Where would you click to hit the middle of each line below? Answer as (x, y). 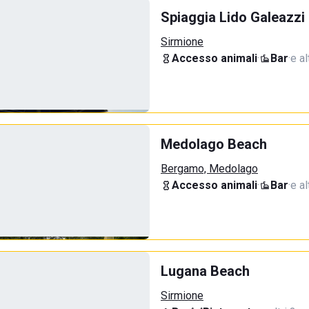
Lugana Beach (205, 271)
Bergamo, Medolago (209, 169)
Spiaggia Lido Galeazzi (233, 17)
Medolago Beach (214, 144)
